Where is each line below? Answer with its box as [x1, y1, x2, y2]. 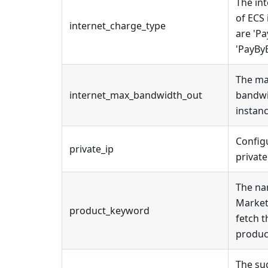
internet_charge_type [69, 19, 166, 32]
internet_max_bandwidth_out [69, 89, 202, 102]
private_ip [69, 142, 114, 156]
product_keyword [69, 204, 150, 217]
